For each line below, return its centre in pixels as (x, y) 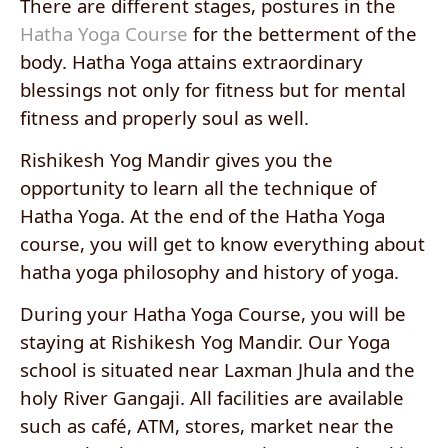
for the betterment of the (302, 33)
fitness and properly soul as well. (164, 117)
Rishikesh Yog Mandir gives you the (176, 159)
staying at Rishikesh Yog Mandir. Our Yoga (205, 341)
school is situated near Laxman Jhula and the (217, 369)
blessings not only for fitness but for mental (213, 89)
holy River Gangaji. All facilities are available (212, 397)
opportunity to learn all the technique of (198, 187)
